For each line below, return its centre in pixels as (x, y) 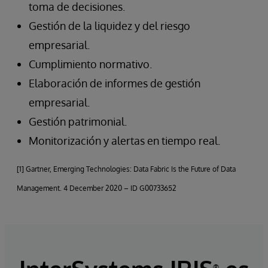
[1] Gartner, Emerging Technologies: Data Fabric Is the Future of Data (126, 169)
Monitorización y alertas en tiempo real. (124, 141)
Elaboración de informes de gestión (115, 83)
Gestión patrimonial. (78, 122)
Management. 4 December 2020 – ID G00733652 (97, 188)
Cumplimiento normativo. (90, 64)
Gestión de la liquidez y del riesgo (109, 26)
